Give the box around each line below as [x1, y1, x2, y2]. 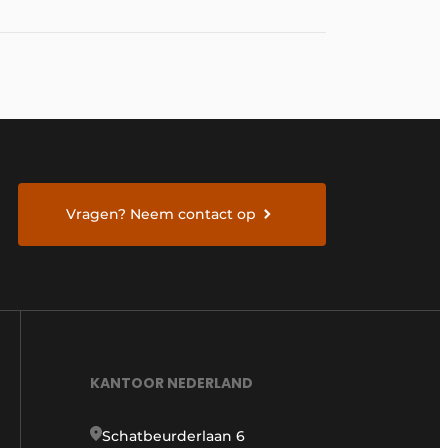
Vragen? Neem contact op [66, 205, 257, 224]
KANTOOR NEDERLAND [90, 372, 253, 393]
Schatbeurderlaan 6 [102, 426, 245, 445]
